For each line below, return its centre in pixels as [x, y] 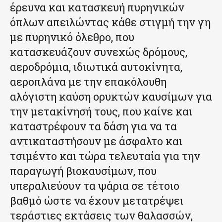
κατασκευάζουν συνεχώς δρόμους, [99, 52]
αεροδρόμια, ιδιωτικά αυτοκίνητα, [96, 67]
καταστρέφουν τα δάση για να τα [93, 126]
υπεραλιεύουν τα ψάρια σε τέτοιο [95, 186]
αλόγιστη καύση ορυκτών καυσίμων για [111, 97]
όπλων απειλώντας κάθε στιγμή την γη [110, 22]
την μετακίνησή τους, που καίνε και [101, 111]
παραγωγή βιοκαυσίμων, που [83, 171]
